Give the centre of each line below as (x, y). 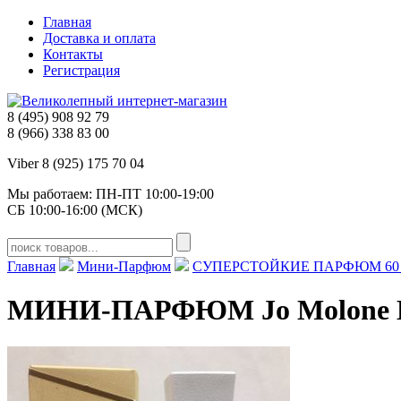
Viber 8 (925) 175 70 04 (76, 163)
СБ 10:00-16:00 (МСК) (75, 210)
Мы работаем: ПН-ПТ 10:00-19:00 (111, 194)
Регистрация (81, 70)
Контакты (73, 54)
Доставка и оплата (99, 38)
